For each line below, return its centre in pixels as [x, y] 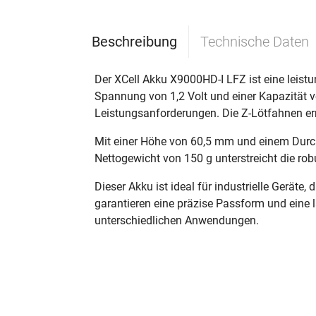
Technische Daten [255, 42]
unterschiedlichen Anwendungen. [177, 220]
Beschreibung [134, 42]
